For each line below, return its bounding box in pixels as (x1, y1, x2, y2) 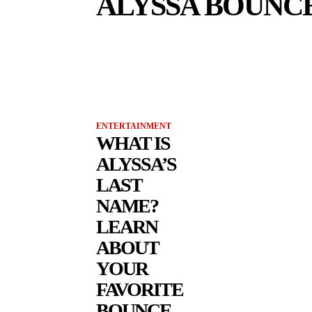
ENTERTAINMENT (96, 121, 171, 132)
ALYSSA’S (96, 153, 176, 175)
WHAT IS (96, 132, 170, 155)
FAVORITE (96, 279, 183, 301)
